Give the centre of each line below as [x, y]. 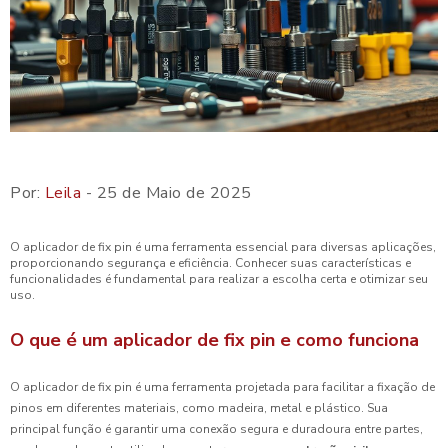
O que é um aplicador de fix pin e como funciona [214, 340]
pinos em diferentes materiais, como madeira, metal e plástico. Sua [199, 408]
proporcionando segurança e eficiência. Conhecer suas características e [210, 263]
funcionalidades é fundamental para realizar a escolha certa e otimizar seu [219, 279]
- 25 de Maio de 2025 [166, 193]
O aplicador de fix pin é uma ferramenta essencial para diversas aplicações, [223, 247]
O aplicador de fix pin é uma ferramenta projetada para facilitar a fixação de [222, 387]
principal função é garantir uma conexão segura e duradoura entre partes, [216, 429]
